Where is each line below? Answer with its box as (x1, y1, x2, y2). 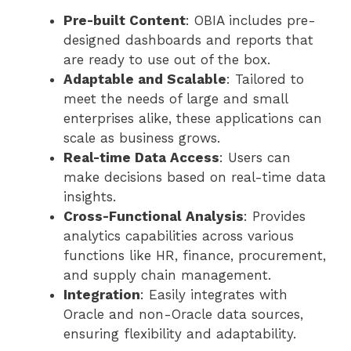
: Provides (244, 208, 306, 225)
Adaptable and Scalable (63, 71, 226, 88)
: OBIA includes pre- (186, 13, 316, 29)
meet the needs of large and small (63, 91, 288, 107)
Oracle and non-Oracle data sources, (63, 306, 303, 323)
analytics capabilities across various (63, 228, 294, 244)
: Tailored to (226, 71, 304, 88)
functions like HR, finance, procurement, (63, 248, 326, 264)
